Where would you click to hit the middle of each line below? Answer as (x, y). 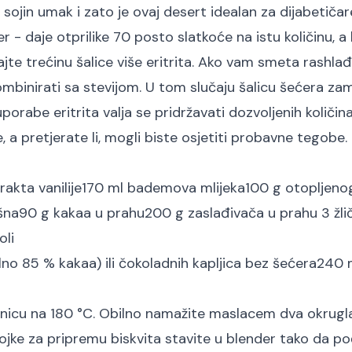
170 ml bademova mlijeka (163, 188)
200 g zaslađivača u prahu (233, 213)
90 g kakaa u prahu (82, 213)
